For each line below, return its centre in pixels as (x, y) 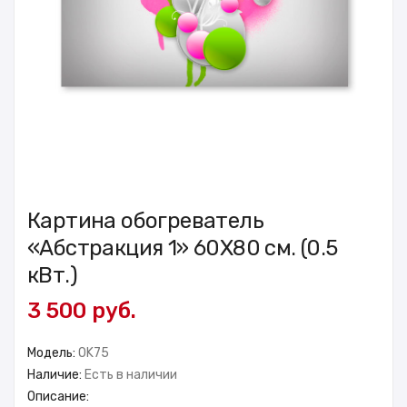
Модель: (53, 352)
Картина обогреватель (145, 220)
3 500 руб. (82, 310)
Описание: (58, 396)
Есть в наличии (131, 374)
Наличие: (56, 374)
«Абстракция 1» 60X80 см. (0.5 (183, 248)
